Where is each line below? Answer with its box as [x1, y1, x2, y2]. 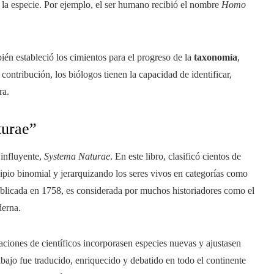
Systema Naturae [44, 150, 110, 161]
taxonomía [194, 51, 237, 62]
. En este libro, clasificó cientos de [110, 150, 241, 161]
